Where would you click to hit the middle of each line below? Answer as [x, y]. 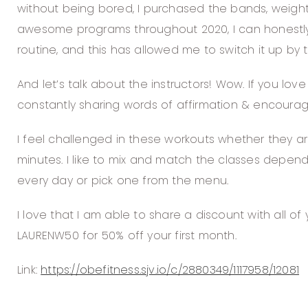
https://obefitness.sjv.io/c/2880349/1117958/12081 [170, 270]
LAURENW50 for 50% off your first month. [127, 236]
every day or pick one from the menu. [123, 181]
